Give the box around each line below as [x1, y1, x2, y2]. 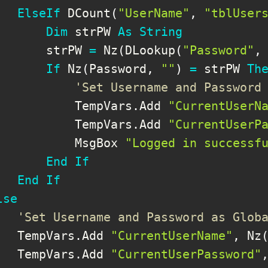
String [139, 24, 182, 39]
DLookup [125, 42, 175, 57]
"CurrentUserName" [111, 228, 233, 243]
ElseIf [17, 5, 60, 20]
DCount [60, 5, 111, 20]
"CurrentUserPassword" [111, 246, 261, 261]
